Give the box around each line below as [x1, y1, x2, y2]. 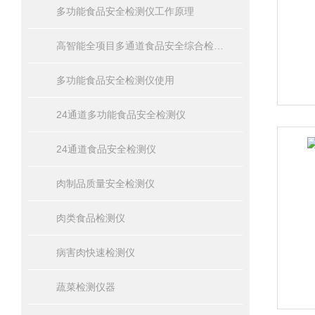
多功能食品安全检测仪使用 [56, 75, 174, 86]
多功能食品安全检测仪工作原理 [56, 6, 194, 17]
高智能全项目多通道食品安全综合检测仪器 [214, 40, 224, 51]
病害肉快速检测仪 [56, 247, 135, 258]
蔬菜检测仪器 [56, 281, 115, 292]
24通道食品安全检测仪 [56, 143, 156, 155]
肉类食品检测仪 [56, 212, 125, 224]
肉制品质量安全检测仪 [56, 178, 155, 189]
